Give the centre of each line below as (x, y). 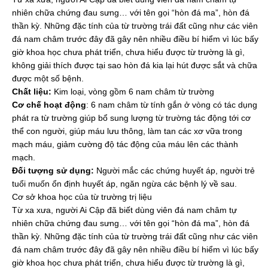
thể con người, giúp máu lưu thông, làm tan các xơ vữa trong (127, 131)
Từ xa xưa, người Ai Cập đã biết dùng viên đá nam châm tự (124, 210)
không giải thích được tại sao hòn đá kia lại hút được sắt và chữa (135, 65)
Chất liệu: (32, 92)
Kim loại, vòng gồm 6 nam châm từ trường (133, 92)
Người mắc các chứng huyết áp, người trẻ (174, 170)
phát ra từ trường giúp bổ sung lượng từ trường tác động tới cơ (131, 118)
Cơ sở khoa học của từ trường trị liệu (82, 197)
